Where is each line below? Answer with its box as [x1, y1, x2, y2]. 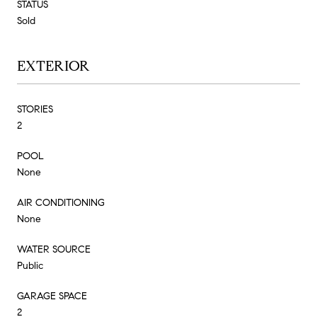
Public [17, 259, 43, 272]
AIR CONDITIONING [17, 196, 105, 209]
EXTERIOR [17, 57, 90, 75]
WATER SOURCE [17, 243, 91, 255]
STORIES [17, 103, 53, 115]
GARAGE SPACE [17, 289, 87, 302]
